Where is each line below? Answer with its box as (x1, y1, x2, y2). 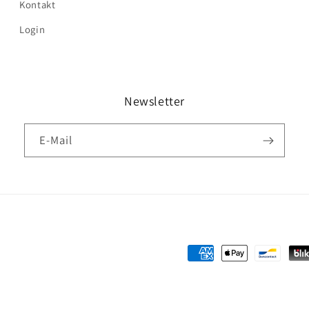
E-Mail (39, 132, 73, 148)
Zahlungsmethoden (154, 246, 255, 261)
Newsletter (124, 93, 185, 110)
